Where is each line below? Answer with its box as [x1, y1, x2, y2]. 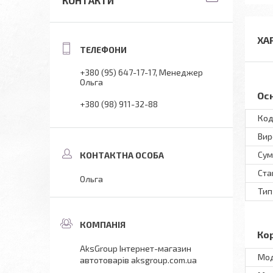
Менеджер [159, 67, 203, 77]
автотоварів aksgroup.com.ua [80, 255, 197, 265]
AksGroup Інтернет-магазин [80, 243, 191, 253]
